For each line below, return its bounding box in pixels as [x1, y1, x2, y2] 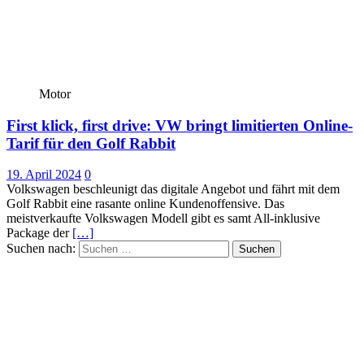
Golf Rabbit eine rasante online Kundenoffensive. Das [6, 197, 284, 211]
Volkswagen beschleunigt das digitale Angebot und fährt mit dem [6, 182, 340, 197]
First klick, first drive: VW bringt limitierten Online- [6, 116, 353, 134]
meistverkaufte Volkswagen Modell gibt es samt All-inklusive [6, 211, 320, 226]
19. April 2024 [6, 167, 81, 182]
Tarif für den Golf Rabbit [6, 134, 175, 152]
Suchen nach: [6, 241, 76, 256]
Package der [6, 226, 72, 240]
